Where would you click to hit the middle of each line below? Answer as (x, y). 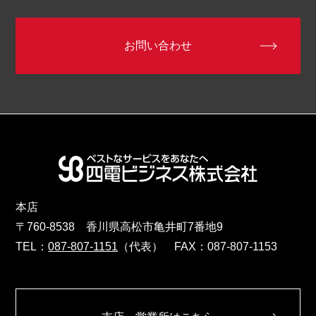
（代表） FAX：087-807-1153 (198, 247)
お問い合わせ (158, 46)
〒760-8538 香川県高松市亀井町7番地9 (120, 227)
